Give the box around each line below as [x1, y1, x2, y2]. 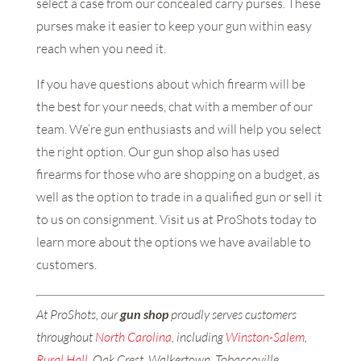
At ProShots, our [35, 306, 120, 323]
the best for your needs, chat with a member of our [35, 98, 313, 115]
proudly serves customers [168, 306, 297, 323]
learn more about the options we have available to [35, 234, 311, 251]
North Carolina [94, 329, 172, 346]
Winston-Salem [225, 329, 305, 346]
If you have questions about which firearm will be [35, 76, 305, 93]
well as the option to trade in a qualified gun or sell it [35, 189, 322, 205]
